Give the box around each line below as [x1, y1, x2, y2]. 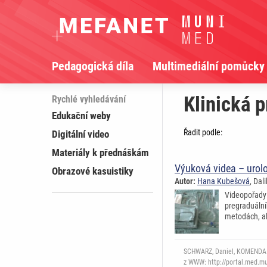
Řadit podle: [184, 128, 222, 138]
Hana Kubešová [197, 176, 250, 187]
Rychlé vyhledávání [52, 94, 126, 105]
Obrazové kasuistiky [52, 165, 133, 178]
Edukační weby [52, 110, 111, 122]
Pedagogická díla [52, 59, 133, 74]
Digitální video [52, 128, 109, 141]
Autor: [175, 176, 195, 187]
